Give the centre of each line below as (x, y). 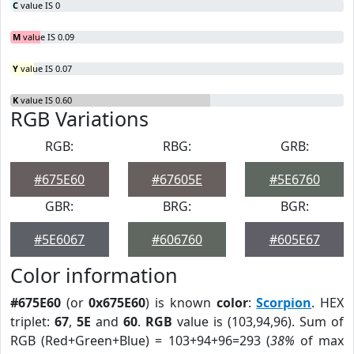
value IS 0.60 (45, 100)
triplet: (32, 322)
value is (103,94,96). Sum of (258, 322)
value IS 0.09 (47, 37)
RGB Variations (79, 119)
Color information (94, 275)
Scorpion (284, 303)
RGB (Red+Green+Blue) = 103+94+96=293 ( (140, 341)
